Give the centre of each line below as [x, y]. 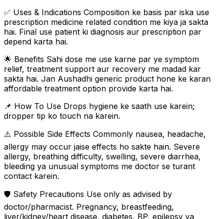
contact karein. [32, 176]
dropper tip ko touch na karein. [62, 116]
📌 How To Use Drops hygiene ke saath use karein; [99, 106]
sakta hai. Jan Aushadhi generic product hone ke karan [107, 78]
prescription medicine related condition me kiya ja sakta [106, 22]
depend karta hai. [36, 41]
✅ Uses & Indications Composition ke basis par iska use [107, 12]
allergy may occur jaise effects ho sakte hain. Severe [102, 146]
